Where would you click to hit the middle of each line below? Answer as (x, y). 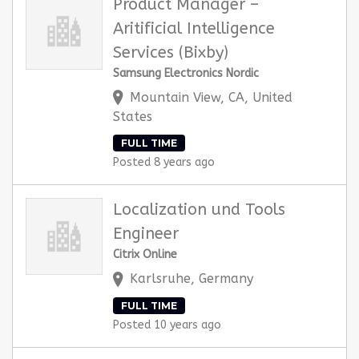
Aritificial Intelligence (194, 29)
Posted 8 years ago (164, 163)
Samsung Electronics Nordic (186, 74)
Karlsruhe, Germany (192, 279)
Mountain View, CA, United (211, 98)
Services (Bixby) (171, 53)
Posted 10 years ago (167, 325)
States (133, 117)
